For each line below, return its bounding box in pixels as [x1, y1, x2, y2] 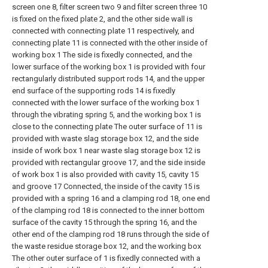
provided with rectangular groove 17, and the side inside [12, 158, 205, 167]
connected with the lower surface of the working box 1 [12, 98, 200, 107]
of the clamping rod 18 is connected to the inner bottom [12, 206, 205, 215]
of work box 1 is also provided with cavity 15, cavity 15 [12, 170, 199, 179]
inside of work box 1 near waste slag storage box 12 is [12, 146, 200, 155]
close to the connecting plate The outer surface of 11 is [12, 122, 202, 131]
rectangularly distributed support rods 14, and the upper [12, 74, 205, 83]
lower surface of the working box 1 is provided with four [12, 62, 205, 71]
